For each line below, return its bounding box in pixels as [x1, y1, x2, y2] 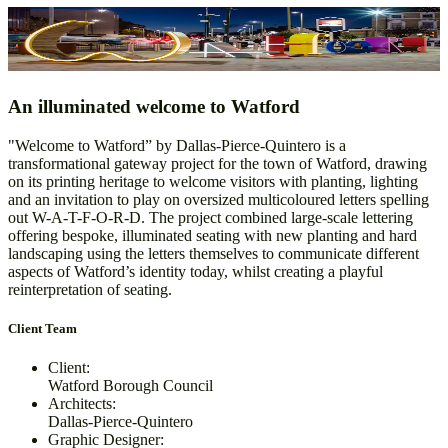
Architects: [48, 395, 116, 413]
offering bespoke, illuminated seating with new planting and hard [8, 226, 417, 244]
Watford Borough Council [48, 377, 213, 395]
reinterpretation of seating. [8, 280, 172, 298]
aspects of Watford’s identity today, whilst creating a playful [8, 262, 383, 280]
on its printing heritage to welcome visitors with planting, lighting [8, 172, 418, 190]
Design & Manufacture [8, 59, 118, 72]
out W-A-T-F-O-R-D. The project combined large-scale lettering [8, 208, 413, 226]
